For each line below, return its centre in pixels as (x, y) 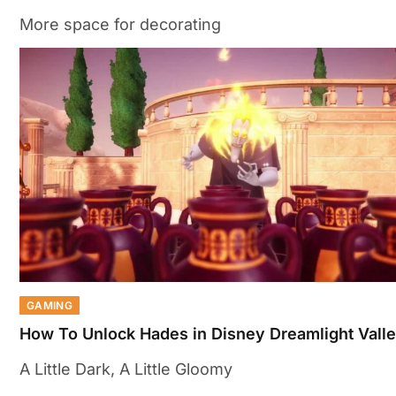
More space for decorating (120, 25)
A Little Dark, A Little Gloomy (126, 369)
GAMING (50, 306)
